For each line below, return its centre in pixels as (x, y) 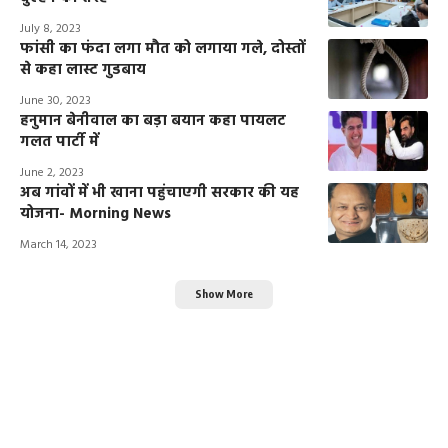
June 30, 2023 (55, 101)
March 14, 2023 (58, 245)
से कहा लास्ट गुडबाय (83, 70)
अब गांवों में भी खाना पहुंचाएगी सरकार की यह (159, 193)
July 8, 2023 (50, 29)
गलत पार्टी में (59, 142)
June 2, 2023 (52, 173)
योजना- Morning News (95, 214)
